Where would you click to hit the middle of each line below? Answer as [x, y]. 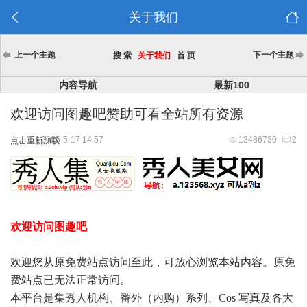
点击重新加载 [35, 140]
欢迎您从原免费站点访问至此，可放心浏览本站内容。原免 [153, 262]
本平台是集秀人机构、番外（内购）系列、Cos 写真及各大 [152, 298]
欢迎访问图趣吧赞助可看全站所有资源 [127, 114]
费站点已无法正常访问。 [71, 280]
